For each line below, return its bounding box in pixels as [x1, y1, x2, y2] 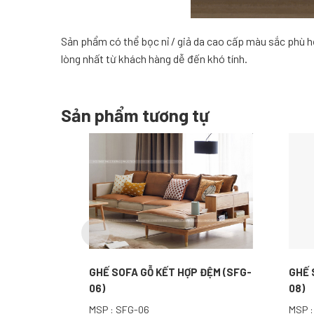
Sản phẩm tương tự [61, 104, 209, 126]
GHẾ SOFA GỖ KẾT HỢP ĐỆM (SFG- [89, 266, 252, 279]
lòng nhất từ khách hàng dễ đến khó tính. [61, 52, 247, 66]
